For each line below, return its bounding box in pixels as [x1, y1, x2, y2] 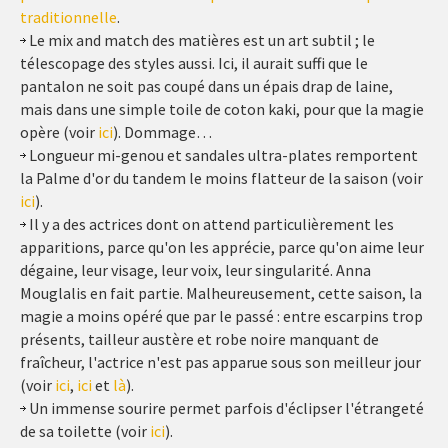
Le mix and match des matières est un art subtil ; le [26, 30, 375, 50]
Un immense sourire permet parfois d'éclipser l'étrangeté [26, 398, 424, 418]
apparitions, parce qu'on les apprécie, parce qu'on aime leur [20, 237, 424, 257]
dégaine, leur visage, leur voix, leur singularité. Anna [20, 260, 371, 280]
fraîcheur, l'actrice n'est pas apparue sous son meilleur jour [20, 352, 421, 372]
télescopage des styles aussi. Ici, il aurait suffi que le [20, 53, 368, 73]
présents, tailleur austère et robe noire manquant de [20, 329, 379, 349]
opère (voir [20, 122, 98, 142]
